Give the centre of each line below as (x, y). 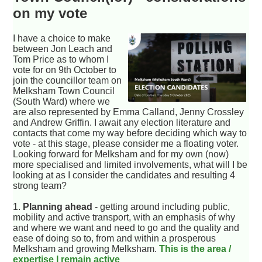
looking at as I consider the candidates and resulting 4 (124, 175)
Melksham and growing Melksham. (86, 249)
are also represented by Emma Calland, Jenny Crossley (129, 112)
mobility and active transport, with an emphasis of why (124, 217)
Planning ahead (58, 206)
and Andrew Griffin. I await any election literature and (122, 122)
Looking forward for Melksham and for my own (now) (121, 154)
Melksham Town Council (64, 91)
